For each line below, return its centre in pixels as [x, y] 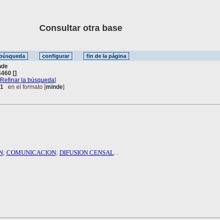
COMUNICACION [31, 152]
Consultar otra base [66, 28]
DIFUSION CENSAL [86, 152]
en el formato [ [25, 87]
